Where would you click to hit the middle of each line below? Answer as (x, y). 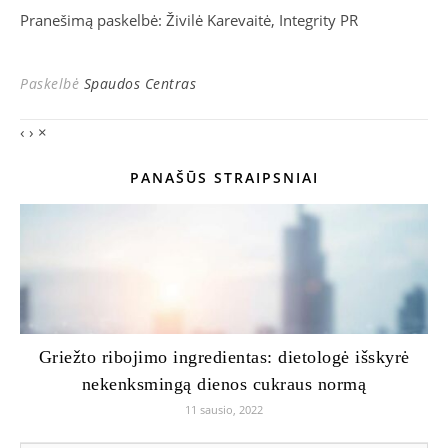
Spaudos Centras (139, 84)
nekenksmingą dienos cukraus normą (224, 384)
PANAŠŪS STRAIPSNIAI (224, 178)
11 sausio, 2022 (224, 410)
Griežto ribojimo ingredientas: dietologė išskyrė (224, 357)
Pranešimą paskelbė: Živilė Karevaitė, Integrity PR (189, 20)
